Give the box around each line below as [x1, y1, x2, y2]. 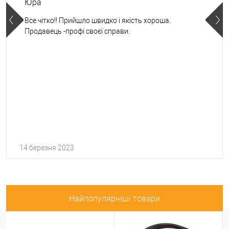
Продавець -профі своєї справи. [25, 27, 130, 35]
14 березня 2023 [19, 143, 74, 152]
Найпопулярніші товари [69, 193, 160, 203]
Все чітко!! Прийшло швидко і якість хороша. [25, 16, 171, 25]
